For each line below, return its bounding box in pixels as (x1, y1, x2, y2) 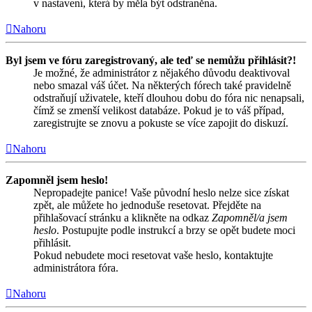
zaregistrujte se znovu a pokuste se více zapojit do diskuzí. (33, 116, 288, 129)
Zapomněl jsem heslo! (6, 173, 108, 186)
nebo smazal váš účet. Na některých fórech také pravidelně (33, 79, 291, 91)
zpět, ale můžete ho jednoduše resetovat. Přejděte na (33, 198, 261, 211)
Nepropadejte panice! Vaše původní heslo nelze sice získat (33, 186, 289, 198)
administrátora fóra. (33, 261, 118, 274)
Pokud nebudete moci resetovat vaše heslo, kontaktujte (33, 249, 273, 261)
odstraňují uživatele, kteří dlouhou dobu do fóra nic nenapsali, (33, 91, 304, 104)
